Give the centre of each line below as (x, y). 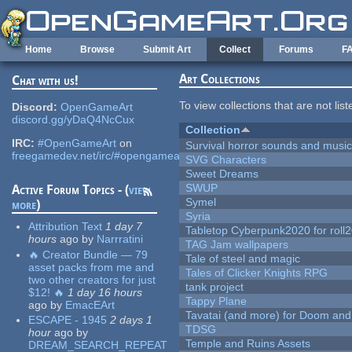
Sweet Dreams (222, 174)
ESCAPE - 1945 (68, 320)
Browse (97, 49)
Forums (296, 49)
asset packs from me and (92, 267)
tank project (215, 287)
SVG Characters (226, 160)
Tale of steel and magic (243, 259)
